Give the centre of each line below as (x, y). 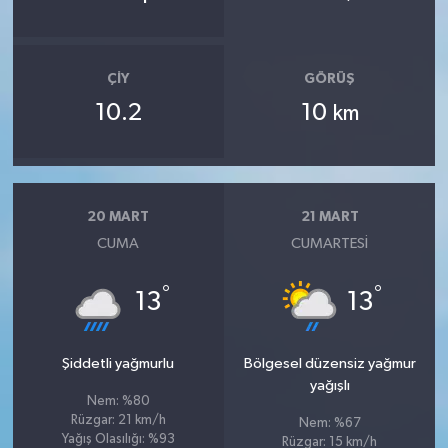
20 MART (118, 216)
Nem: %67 (329, 424)
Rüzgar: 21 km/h (118, 421)
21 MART (329, 216)
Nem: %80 (118, 402)
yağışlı (329, 386)
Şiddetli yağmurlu (118, 364)
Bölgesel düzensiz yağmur (329, 364)
